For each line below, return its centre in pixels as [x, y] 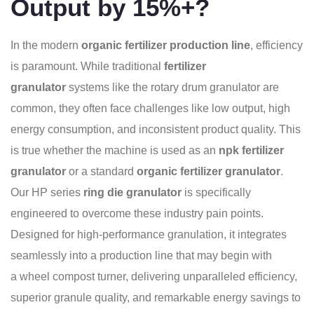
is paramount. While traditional [87, 66]
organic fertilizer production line [166, 45]
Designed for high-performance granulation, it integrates [149, 234]
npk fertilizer [251, 150]
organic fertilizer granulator [209, 171]
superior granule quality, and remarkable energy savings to [156, 298]
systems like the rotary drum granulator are [172, 87]
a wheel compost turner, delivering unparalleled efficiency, [154, 277]
